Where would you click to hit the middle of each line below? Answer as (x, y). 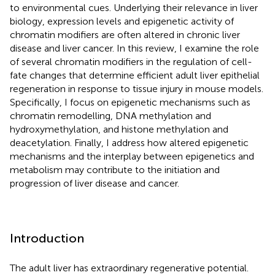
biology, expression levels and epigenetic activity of (122, 21)
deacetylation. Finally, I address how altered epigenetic (129, 142)
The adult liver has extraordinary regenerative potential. (129, 268)
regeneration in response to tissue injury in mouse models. (137, 88)
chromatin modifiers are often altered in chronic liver (125, 34)
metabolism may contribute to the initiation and (115, 169)
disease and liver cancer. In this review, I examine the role (134, 48)
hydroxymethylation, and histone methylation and (119, 129)
